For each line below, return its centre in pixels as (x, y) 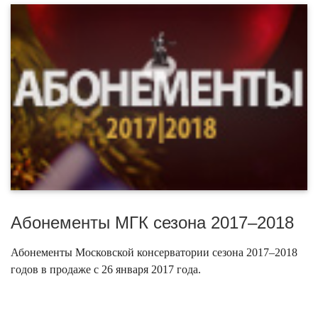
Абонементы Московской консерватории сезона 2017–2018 (154, 252)
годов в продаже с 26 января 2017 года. (106, 269)
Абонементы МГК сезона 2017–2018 (152, 222)
